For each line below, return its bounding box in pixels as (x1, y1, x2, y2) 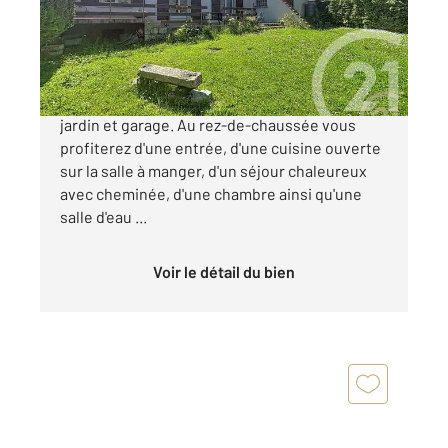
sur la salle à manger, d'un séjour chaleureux (60, 160, 367, 180)
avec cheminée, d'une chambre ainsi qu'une (60, 183, 362, 203)
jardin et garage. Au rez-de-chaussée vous (60, 114, 356, 134)
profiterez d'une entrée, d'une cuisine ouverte (60, 137, 381, 157)
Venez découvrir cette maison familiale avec (60, 91, 367, 111)
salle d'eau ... (60, 206, 147, 226)
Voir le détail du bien (162, 261, 295, 281)
